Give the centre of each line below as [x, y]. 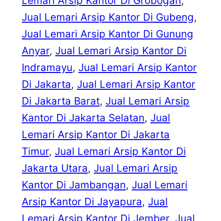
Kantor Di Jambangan [74, 185]
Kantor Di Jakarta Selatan [83, 118]
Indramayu [47, 68]
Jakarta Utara [55, 168]
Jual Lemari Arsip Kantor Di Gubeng [108, 17]
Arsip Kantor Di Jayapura [82, 202]
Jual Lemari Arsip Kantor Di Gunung [108, 34]
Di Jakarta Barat [61, 101]
